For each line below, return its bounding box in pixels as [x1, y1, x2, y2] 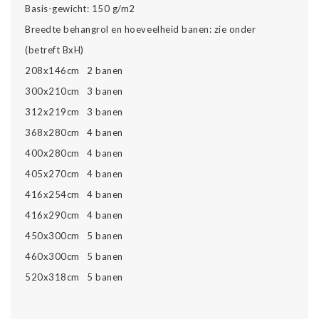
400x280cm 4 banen [25, 147, 123, 159]
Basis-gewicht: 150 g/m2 [25, 2, 135, 14]
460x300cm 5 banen [25, 250, 123, 262]
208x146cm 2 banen [25, 64, 123, 76]
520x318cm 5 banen [25, 271, 123, 283]
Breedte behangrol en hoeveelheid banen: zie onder [25, 23, 258, 35]
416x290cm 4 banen [25, 209, 123, 221]
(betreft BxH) [25, 43, 84, 56]
